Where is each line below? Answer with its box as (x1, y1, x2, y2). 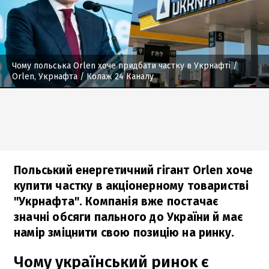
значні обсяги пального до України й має (14, 210, 243, 224)
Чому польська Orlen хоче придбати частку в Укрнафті (12, 60, 231, 71)
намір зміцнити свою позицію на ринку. (14, 225, 235, 240)
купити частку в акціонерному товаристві (14, 178, 249, 193)
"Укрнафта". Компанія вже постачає (14, 194, 219, 208)
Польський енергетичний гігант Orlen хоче (14, 163, 253, 177)
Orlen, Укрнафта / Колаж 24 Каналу (12, 71, 154, 82)
